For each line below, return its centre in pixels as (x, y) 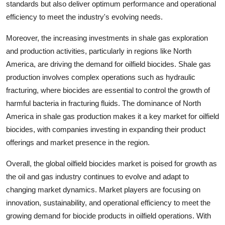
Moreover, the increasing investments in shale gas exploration (107, 38)
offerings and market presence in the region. (78, 142)
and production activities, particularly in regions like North (99, 51)
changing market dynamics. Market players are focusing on (103, 190)
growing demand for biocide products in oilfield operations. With (108, 216)
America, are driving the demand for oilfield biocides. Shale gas (108, 64)
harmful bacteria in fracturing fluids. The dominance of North (103, 103)
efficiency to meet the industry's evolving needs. (84, 17)
